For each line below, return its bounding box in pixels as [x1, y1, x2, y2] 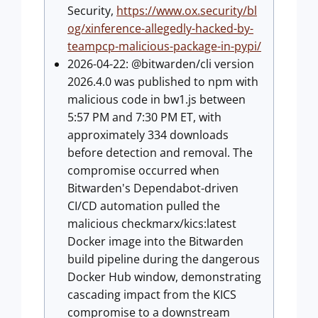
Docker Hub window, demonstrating [67, 269, 261, 285]
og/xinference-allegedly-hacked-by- [67, 21, 253, 36]
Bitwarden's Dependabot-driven [67, 180, 238, 196]
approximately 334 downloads [67, 127, 229, 143]
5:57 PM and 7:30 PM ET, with [67, 109, 221, 125]
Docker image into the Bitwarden [67, 234, 243, 249]
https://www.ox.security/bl [116, 3, 257, 18]
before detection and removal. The [67, 145, 253, 160]
